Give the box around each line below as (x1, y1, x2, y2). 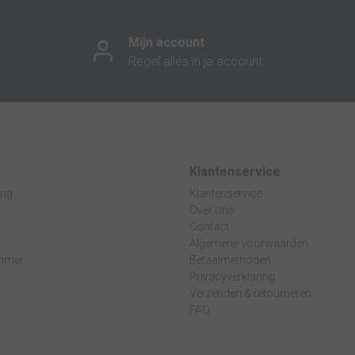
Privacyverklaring (189, 269, 275, 283)
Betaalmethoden (189, 253, 271, 266)
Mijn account (128, 35, 204, 51)
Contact (189, 219, 229, 233)
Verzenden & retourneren (189, 286, 311, 300)
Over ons (189, 203, 235, 216)
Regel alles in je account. (128, 54, 265, 70)
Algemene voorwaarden (189, 236, 308, 250)
